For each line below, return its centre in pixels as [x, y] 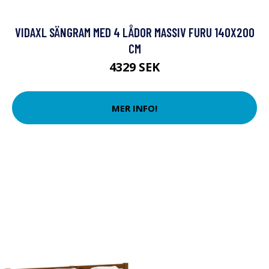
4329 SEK [134, 67]
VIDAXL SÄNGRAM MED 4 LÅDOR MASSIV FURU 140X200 [134, 32]
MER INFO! [134, 108]
